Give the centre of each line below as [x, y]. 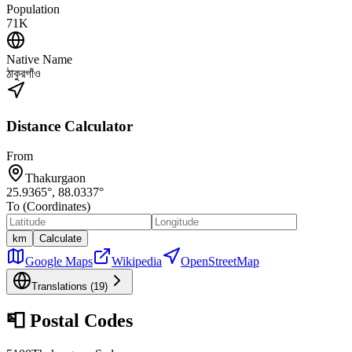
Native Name [39, 59]
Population [33, 9]
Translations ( [62, 287]
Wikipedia [137, 262]
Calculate [60, 239]
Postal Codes [79, 321]
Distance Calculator [70, 126]
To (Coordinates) [48, 207]
